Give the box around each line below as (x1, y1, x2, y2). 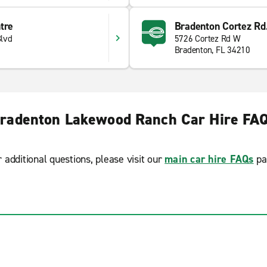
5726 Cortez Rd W (174, 33, 241, 45)
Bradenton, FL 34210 (174, 44, 250, 56)
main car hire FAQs (164, 152, 254, 166)
